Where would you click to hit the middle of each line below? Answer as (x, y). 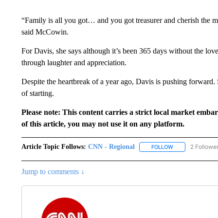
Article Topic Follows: (54, 147)
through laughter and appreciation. (74, 63)
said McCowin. (45, 32)
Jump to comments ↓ (53, 172)
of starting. (37, 93)
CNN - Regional (111, 147)
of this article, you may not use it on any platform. (103, 124)
